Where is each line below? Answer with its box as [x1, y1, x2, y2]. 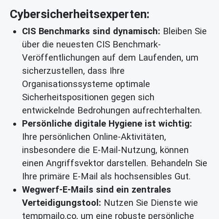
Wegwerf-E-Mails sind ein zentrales [22, 184, 171, 195]
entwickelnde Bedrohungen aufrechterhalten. [22, 105, 202, 116]
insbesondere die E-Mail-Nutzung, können [22, 145, 189, 155]
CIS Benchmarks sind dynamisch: [22, 26, 160, 37]
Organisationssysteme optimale [22, 79, 150, 89]
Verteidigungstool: [22, 197, 101, 208]
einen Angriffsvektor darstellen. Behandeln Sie [22, 158, 207, 169]
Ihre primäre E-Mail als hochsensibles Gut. [22, 171, 191, 182]
